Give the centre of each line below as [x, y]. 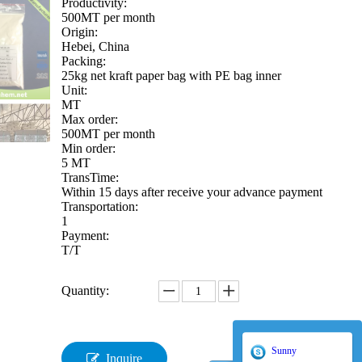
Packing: [83, 61]
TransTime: [90, 177]
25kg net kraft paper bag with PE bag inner [171, 76]
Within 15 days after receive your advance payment [193, 192]
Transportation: [99, 206]
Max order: [89, 119]
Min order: [88, 148]
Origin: [79, 32]
